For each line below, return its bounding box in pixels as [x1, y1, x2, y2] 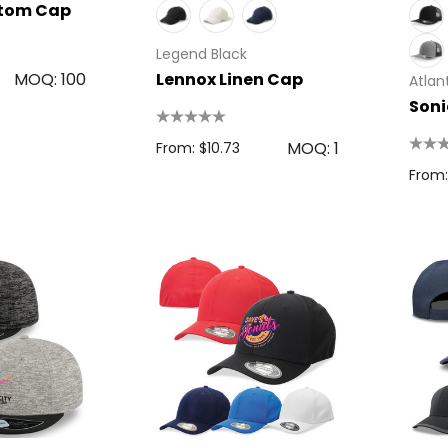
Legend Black [155, 44, 247, 64]
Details [217, 33, 271, 56]
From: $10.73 [155, 138, 240, 158]
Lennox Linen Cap [155, 68, 303, 91]
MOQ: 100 [13, 68, 86, 91]
